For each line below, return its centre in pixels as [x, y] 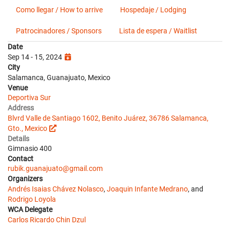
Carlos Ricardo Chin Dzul [47, 220]
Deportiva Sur [29, 98]
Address [21, 108]
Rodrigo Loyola [32, 199]
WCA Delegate [30, 209]
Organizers [25, 179]
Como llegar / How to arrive [59, 10]
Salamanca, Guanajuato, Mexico [59, 78]
